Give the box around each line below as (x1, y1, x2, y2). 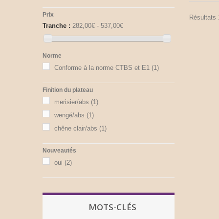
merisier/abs (54, 98, 89, 106)
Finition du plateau (43, 86, 93, 93)
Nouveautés (43, 147, 76, 154)
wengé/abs (54, 111, 85, 119)
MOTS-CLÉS (88, 201, 136, 213)
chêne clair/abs (54, 124, 97, 132)
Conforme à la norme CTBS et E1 (54, 64, 150, 71)
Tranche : (43, 22, 70, 30)
